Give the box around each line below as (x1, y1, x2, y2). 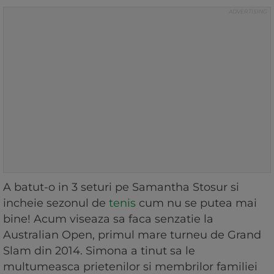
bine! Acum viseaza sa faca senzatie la (3, 212, 213, 226)
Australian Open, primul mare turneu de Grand (3, 228, 261, 242)
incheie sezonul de (3, 196, 109, 210)
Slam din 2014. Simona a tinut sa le (3, 244, 195, 258)
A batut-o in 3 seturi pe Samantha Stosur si (3, 180, 239, 194)
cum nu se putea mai (136, 196, 257, 210)
